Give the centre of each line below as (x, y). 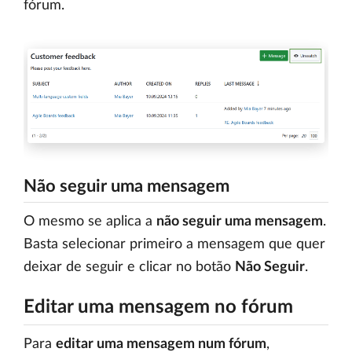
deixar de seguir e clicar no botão (129, 267)
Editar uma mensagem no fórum (158, 307)
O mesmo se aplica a (90, 221)
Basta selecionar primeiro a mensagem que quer (174, 244)
